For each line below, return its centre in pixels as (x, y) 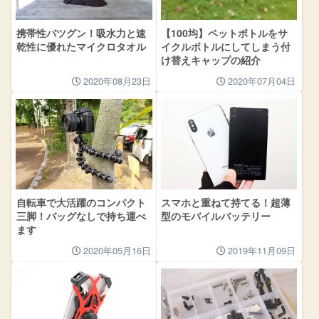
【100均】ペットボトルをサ (225, 33)
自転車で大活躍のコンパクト (81, 203)
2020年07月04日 (262, 81)
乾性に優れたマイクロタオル (81, 47)
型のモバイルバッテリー (216, 216)
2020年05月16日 (117, 251)
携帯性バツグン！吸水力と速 (81, 33)
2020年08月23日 (117, 81)
